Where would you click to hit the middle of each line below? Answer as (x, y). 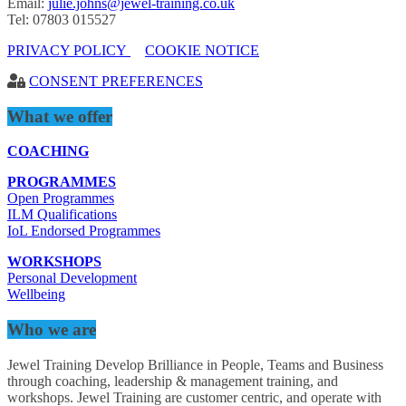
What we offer (60, 116)
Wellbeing (36, 295)
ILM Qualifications (62, 215)
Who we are (52, 330)
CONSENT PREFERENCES (116, 81)
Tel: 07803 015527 (62, 19)
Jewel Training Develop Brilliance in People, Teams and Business (195, 364)
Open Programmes (61, 198)
